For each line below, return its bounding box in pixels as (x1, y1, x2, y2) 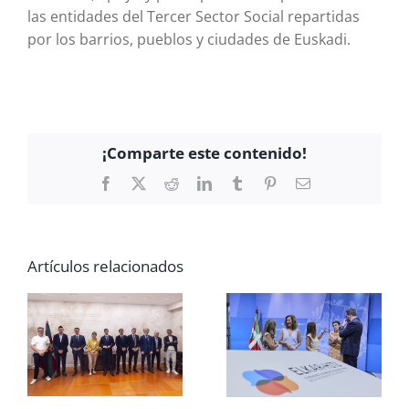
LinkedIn (211, 174, 264, 190)
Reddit (178, 174, 216, 190)
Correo (309, 174, 350, 190)
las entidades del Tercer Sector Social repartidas (26, 5, 360, 26)
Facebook (112, 174, 169, 190)
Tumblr (244, 174, 286, 190)
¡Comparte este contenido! (102, 142, 307, 164)
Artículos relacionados (27, 255, 184, 278)
